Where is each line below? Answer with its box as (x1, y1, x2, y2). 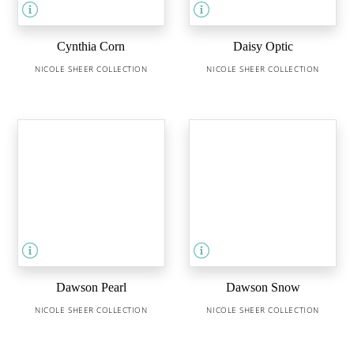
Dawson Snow (225, 281, 300, 295)
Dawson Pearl (55, 281, 126, 295)
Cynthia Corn (57, 40, 126, 54)
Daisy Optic (232, 40, 293, 54)
